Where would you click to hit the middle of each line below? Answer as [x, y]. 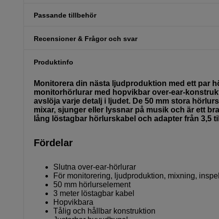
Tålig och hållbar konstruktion [104, 211]
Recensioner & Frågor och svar [86, 38]
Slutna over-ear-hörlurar [95, 167]
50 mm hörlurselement [92, 184]
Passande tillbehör [65, 15]
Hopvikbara [73, 202]
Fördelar [53, 142]
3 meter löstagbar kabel [94, 193]
